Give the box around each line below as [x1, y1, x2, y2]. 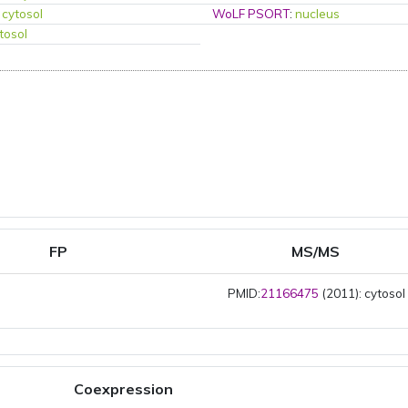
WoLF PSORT [212, 6, 291, 21]
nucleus [295, 6, 341, 21]
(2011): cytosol [319, 286, 406, 301]
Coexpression [73, 380, 173, 398]
